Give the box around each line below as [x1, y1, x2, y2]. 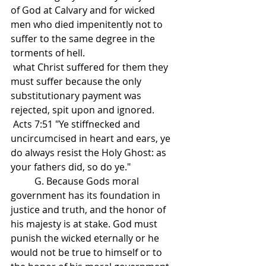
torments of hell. [11, 46, 85, 60]
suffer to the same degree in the [11, 32, 157, 46]
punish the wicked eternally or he [11, 232, 161, 245]
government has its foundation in [11, 189, 163, 202]
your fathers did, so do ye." [11, 160, 131, 174]
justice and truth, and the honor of [11, 203, 168, 217]
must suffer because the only [11, 75, 144, 88]
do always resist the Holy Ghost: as [11, 146, 169, 160]
